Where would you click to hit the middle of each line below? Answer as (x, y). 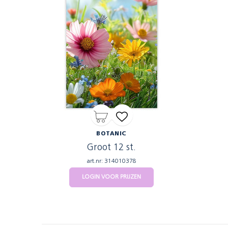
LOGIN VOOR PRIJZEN (111, 177)
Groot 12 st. (111, 148)
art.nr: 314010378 (111, 161)
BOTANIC (111, 134)
